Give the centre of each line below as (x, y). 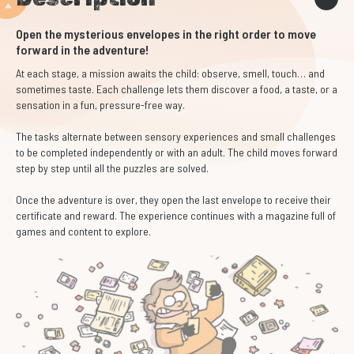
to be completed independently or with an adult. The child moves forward (177, 152)
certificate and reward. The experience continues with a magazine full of (176, 215)
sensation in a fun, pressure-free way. (100, 105)
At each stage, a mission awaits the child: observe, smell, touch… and (170, 73)
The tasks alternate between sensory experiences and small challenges (176, 136)
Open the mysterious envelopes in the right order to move (166, 34)
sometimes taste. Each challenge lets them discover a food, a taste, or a (177, 89)
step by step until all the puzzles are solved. (112, 168)
